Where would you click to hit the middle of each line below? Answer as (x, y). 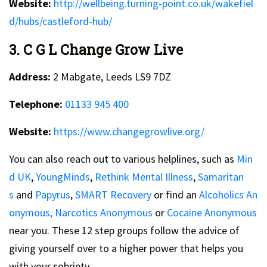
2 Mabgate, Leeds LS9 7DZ (111, 76)
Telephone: (36, 104)
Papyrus (53, 194)
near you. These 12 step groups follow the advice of (124, 230)
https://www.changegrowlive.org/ (129, 131)
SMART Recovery (113, 194)
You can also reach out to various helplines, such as (123, 159)
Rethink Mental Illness (144, 176)
